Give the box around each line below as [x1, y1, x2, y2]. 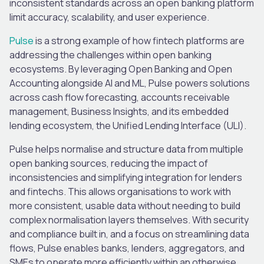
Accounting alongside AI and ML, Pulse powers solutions [9, 76, 250, 90]
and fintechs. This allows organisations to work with [9, 184, 231, 198]
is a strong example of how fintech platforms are [35, 34, 245, 47]
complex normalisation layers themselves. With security [9, 213, 249, 226]
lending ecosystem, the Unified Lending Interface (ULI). [9, 118, 246, 132]
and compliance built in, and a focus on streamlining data [9, 227, 249, 240]
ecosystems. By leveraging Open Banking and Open [9, 62, 232, 75]
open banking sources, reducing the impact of [9, 156, 208, 170]
